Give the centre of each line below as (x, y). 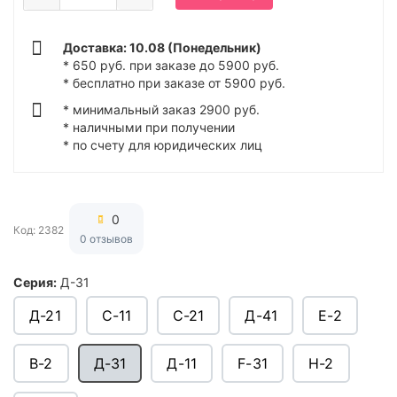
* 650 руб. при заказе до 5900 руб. (171, 65)
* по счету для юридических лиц (163, 145)
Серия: (35, 282)
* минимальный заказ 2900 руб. (161, 109)
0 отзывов (106, 238)
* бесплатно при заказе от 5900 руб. (174, 83)
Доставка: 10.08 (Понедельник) (162, 47)
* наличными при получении (149, 127)
